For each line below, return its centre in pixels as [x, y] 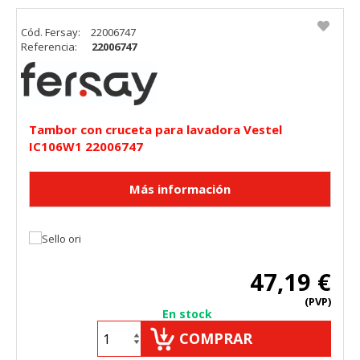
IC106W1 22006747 [86, 147]
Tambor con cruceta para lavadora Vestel [155, 130]
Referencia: [50, 46]
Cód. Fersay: [52, 32]
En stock [187, 314]
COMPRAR [216, 339]
